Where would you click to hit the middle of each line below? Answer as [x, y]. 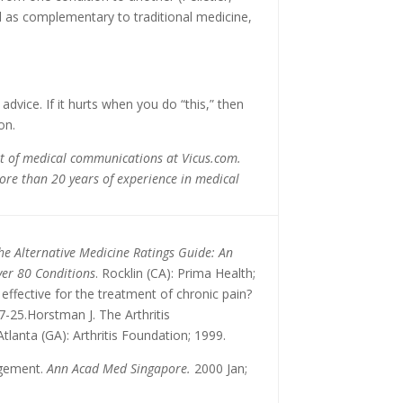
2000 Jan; [219, 368]
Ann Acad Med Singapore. [117, 368]
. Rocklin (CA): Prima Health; [176, 273]
